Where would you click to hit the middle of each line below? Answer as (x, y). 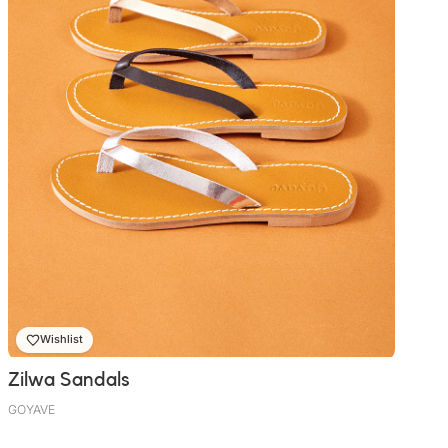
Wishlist (61, 339)
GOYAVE (31, 409)
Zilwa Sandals (69, 379)
